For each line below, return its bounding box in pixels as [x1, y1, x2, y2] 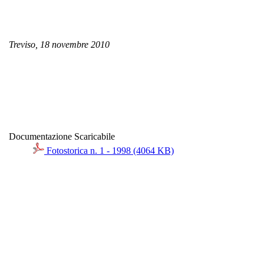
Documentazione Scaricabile [9, 131, 115, 142]
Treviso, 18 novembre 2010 [9, 39, 110, 50]
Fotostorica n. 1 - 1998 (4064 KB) [44, 146, 174, 156]
